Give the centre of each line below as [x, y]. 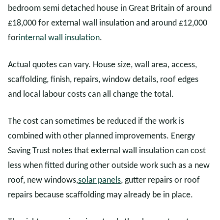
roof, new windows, [43, 180]
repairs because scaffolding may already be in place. [100, 195]
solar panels [99, 180]
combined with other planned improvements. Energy [101, 136]
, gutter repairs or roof [160, 180]
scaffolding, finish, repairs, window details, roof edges [103, 80]
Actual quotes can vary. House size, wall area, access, [102, 65]
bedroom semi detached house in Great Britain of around [110, 9]
